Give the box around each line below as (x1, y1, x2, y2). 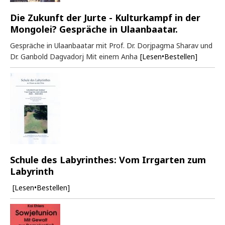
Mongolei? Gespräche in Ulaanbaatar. (10, 23, 178, 36)
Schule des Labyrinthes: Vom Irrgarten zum (10, 154, 206, 166)
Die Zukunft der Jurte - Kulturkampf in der (10, 12, 200, 24)
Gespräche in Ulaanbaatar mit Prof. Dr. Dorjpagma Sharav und (10, 41, 212, 51)
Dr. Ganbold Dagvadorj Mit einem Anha (10, 52, 138, 62)
